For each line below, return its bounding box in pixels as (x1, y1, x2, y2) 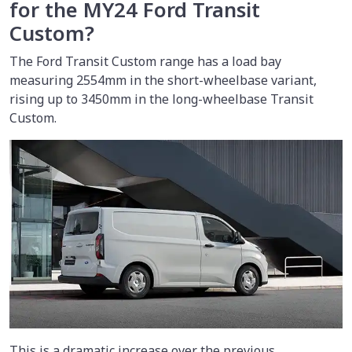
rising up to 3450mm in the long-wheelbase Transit (9, 90, 313, 108)
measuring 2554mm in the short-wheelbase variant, (9, 71, 317, 89)
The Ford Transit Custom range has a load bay (9, 52, 281, 70)
